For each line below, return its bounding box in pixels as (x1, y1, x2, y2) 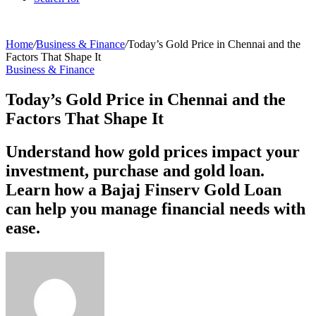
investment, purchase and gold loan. (6, 161, 265, 180)
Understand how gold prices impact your (6, 142, 300, 161)
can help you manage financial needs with (6, 199, 305, 218)
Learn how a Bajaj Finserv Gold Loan (6, 180, 281, 199)
